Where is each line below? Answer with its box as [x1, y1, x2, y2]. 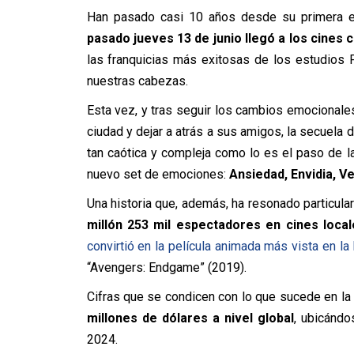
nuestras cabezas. [86, 73, 188, 88]
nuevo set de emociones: [86, 167, 229, 182]
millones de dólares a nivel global [86, 311, 294, 326]
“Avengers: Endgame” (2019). [86, 260, 247, 275]
